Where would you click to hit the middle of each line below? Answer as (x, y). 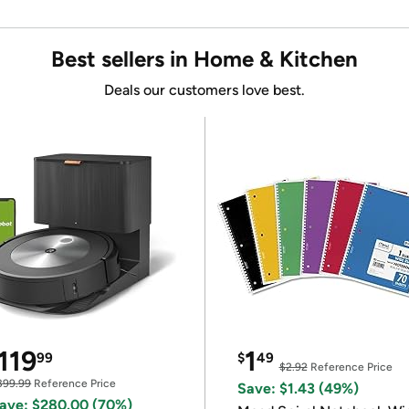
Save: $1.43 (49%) (298, 388)
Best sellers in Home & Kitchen (204, 59)
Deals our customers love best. (204, 90)
